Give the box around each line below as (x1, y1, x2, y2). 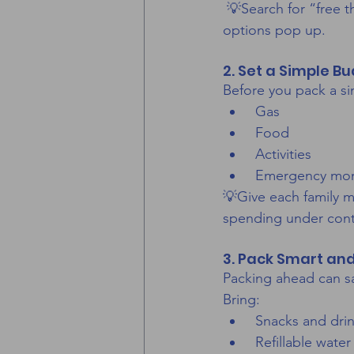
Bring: (223, 291, 260, 309)
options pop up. (223, 21, 326, 40)
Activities (251, 145, 311, 164)
